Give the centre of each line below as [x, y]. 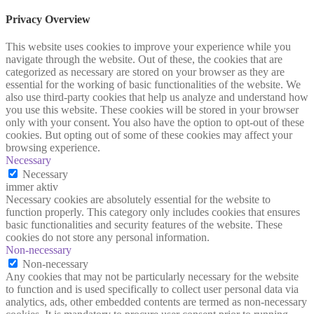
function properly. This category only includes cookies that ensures [153, 212]
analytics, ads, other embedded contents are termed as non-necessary [156, 302]
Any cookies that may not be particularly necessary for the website [152, 277]
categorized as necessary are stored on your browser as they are [145, 72]
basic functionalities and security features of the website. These [144, 225]
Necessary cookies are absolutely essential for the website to [138, 200]
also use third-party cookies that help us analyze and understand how [157, 97]
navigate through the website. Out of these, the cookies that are [144, 60]
